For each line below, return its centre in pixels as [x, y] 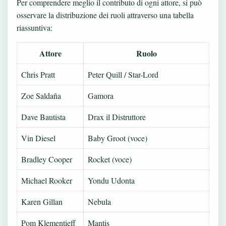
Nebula [99, 201]
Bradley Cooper [47, 159]
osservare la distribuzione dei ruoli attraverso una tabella [105, 15]
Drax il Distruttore [117, 117]
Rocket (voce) [110, 159]
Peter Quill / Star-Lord [123, 74]
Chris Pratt [38, 74]
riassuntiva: [35, 28]
